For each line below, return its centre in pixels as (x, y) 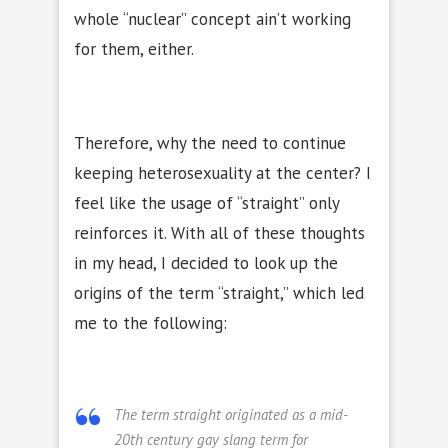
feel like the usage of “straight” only (206, 202)
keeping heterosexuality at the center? (220, 172)
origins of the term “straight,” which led (219, 292)
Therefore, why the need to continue (210, 142)
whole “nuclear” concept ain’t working (212, 18)
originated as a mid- (284, 414)
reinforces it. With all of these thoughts (219, 232)
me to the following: (150, 322)
